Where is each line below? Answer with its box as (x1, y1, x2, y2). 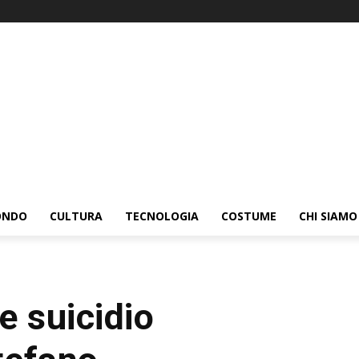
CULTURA (50, 208, 103, 224)
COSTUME (221, 208, 276, 224)
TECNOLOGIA (125, 208, 199, 224)
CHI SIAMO (299, 208, 357, 224)
